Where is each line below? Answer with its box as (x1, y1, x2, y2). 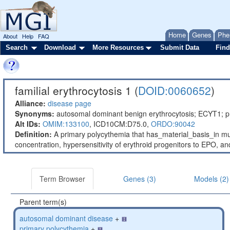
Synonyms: (15, 108, 54, 119)
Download (44, 44, 76, 51)
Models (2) (194, 174, 229, 184)
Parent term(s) (20, 197, 67, 207)
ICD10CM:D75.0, (93, 119, 151, 129)
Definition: (15, 129, 52, 139)
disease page (48, 98, 91, 108)
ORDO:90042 (151, 119, 195, 129)
